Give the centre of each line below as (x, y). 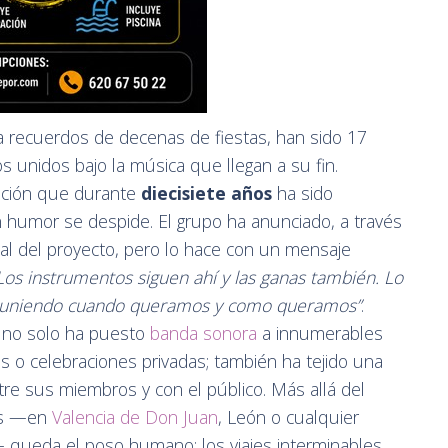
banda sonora (203, 333)
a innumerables (320, 333)
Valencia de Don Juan (135, 417)
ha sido (302, 193)
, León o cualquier (288, 417)
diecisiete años (206, 193)
